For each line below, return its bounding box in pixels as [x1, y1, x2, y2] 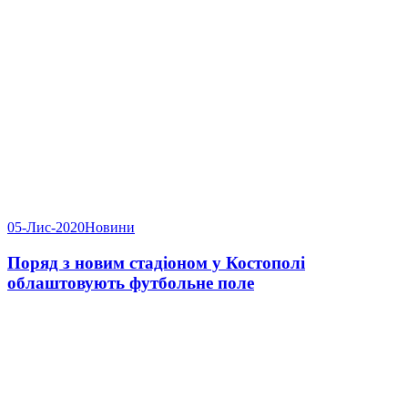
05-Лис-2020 [7, 219, 85, 236]
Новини [85, 219, 135, 236]
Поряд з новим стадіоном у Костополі [7, 253, 305, 273]
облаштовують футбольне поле [7, 273, 254, 293]
